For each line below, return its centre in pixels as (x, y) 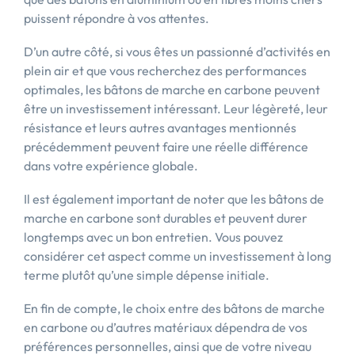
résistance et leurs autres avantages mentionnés (160, 128)
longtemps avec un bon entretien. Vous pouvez (153, 237)
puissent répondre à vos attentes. (116, 18)
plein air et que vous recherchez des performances (165, 71)
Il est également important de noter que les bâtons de (174, 199)
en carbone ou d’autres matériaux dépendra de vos (166, 327)
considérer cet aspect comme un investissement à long (177, 256)
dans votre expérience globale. (111, 166)
